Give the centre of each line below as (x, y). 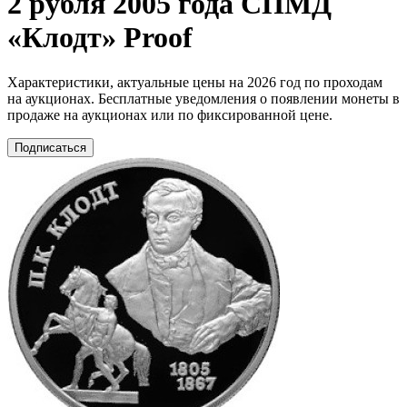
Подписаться (50, 147)
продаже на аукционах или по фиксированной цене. (170, 114)
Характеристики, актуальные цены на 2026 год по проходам (195, 82)
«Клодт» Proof (100, 38)
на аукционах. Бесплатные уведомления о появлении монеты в (203, 98)
